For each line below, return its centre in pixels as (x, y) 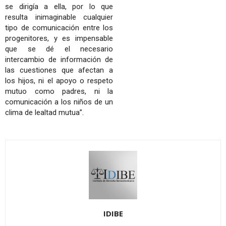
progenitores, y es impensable (59, 38)
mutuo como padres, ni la (59, 91)
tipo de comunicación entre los (59, 28)
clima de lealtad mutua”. (44, 112)
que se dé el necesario (59, 49)
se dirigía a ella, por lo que (59, 7)
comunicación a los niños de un (59, 102)
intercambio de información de (59, 60)
